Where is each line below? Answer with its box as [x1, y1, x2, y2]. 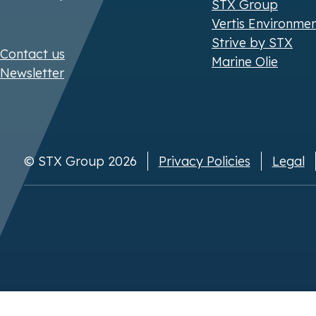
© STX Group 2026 [23, 152, 137, 169]
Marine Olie [212, 53, 278, 70]
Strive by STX [212, 34, 293, 51]
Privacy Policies [158, 152, 250, 169]
